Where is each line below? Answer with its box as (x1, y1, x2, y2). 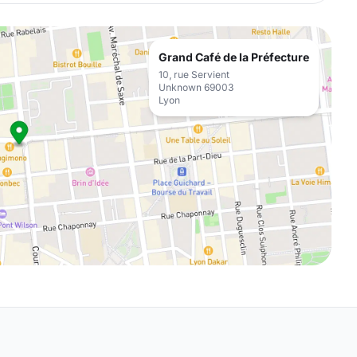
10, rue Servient (159, 69, 229, 80)
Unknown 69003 (159, 81, 233, 93)
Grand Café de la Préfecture (159, 50, 309, 64)
